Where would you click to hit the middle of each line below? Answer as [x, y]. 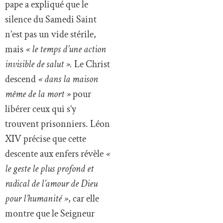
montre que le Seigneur [50, 213]
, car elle [84, 198]
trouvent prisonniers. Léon [57, 124]
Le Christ [91, 64]
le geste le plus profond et [49, 168]
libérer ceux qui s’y [41, 109]
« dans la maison [68, 79]
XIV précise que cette [46, 139]
